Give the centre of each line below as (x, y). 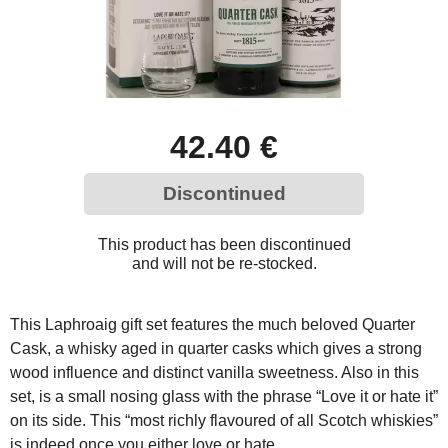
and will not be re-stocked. (224, 263)
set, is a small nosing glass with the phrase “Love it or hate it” (224, 396)
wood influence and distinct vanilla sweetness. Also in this (214, 372)
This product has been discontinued (224, 244)
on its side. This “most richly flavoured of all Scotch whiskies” (224, 420)
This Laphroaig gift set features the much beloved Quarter (212, 324)
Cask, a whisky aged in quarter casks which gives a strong (216, 348)
